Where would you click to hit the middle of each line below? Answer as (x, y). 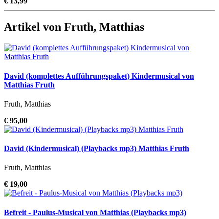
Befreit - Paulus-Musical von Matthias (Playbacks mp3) (95, 212)
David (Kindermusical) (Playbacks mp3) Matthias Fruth (97, 149)
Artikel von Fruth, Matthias (74, 27)
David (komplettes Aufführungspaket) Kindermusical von (99, 76)
